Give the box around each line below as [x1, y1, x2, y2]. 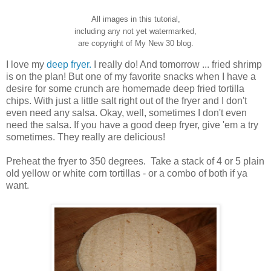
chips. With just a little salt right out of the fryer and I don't [6, 96, 247, 106]
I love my [6, 59, 47, 70]
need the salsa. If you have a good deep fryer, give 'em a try [6, 120, 258, 131]
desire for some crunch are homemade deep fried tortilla [6, 83, 244, 94]
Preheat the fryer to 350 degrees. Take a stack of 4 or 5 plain [6, 156, 264, 167]
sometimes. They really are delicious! [6, 132, 165, 143]
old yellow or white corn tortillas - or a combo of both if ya [6, 168, 247, 179]
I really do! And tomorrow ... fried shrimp [91, 59, 262, 70]
